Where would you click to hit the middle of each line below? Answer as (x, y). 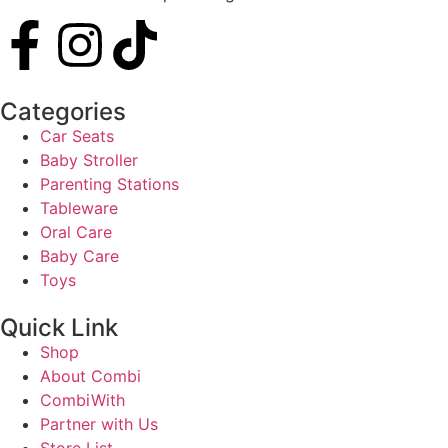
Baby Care (79, 255)
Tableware (79, 207)
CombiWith (82, 399)
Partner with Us (99, 423)
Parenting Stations (109, 183)
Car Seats (77, 135)
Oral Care (76, 231)
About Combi (90, 375)
